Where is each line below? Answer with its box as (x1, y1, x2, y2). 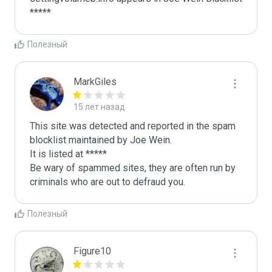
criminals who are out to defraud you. (30, 176, 185, 188)
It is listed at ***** (30, 148, 107, 160)
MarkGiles (73, 76, 117, 87)
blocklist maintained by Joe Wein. (30, 134, 172, 146)
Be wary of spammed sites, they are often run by (30, 162, 236, 174)
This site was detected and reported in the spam (30, 120, 236, 132)
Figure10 (73, 245, 111, 257)
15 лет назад (73, 102, 125, 112)
